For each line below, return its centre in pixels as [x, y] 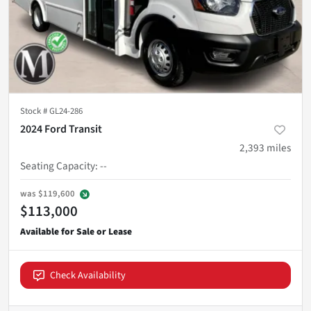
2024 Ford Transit [61, 129]
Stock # [35, 111]
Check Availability [88, 275]
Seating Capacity [58, 166]
